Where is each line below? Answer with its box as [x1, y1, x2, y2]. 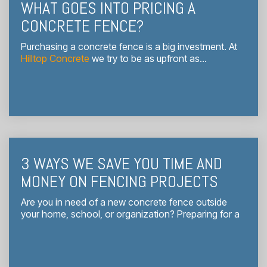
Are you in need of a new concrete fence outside [21, 195, 227, 208]
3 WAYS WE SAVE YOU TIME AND [21, 153, 222, 174]
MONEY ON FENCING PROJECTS [21, 170, 218, 192]
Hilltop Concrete [21, 52, 89, 64]
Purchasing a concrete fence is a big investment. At [21, 40, 237, 52]
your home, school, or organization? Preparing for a [21, 207, 240, 220]
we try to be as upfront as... [89, 52, 207, 64]
